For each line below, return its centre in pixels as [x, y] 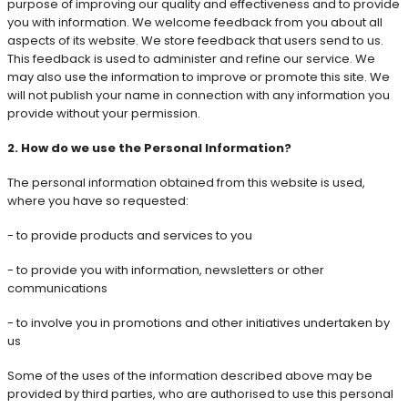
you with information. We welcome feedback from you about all [195, 22]
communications [57, 288]
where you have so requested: [98, 200]
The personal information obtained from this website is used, [186, 182]
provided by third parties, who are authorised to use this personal [200, 393]
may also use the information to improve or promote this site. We [199, 76]
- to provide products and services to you [130, 235]
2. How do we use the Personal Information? [149, 148]
